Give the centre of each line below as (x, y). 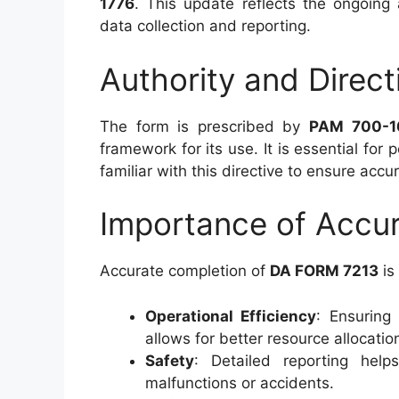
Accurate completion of (185, 271)
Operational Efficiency (231, 316)
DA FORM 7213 (324, 271)
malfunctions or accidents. (240, 383)
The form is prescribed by (204, 126)
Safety (170, 360)
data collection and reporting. (205, 26)
